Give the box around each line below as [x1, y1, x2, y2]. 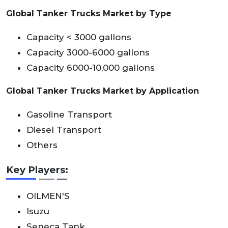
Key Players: [6, 163, 68, 176]
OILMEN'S [26, 190, 70, 201]
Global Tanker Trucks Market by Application [6, 85, 199, 96]
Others [26, 139, 58, 150]
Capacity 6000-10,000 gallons [26, 62, 155, 73]
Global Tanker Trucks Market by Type [6, 8, 172, 18]
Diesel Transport [26, 124, 101, 135]
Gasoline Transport [26, 109, 112, 120]
